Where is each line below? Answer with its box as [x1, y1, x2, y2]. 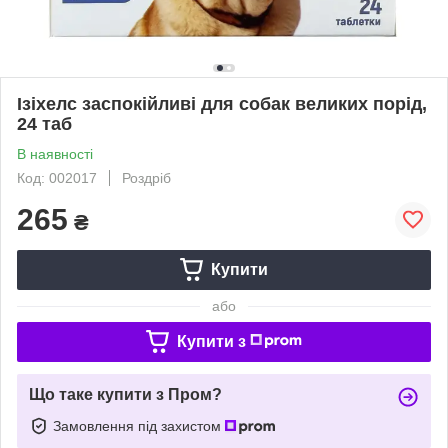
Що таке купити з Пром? [29, 385, 222, 403]
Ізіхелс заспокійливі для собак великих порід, [17, 93, 427, 114]
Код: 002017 [17, 169, 97, 186]
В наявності [17, 145, 93, 162]
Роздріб [122, 169, 171, 186]
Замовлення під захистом [53, 417, 225, 434]
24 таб [17, 113, 72, 134]
